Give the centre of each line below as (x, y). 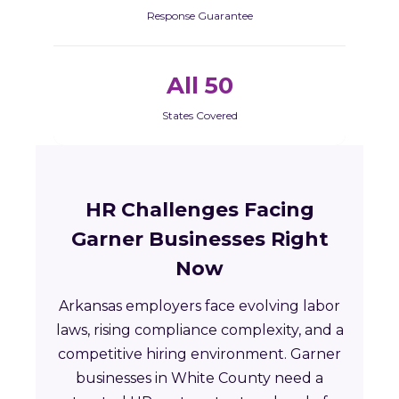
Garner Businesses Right (199, 240)
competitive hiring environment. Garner (199, 354)
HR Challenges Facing (199, 210)
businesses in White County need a (199, 379)
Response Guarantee (199, 16)
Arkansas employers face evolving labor (199, 306)
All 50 (199, 86)
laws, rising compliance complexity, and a (199, 330)
